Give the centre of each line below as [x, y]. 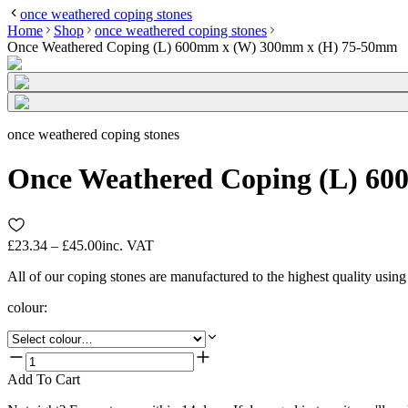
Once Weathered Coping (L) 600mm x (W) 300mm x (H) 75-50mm [202, 46]
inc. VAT [128, 245]
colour [25, 307]
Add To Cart [44, 379]
